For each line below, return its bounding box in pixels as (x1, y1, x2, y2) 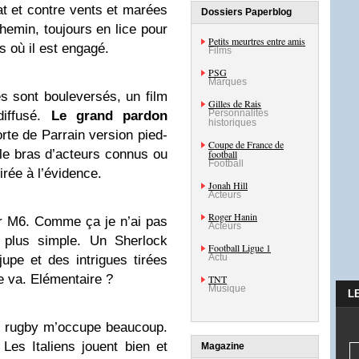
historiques (208, 117, 256, 128)
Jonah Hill (208, 179, 248, 192)
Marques (208, 76, 247, 87)
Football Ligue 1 (208, 241, 271, 254)
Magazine (201, 341, 244, 352)
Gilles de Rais (208, 97, 261, 110)
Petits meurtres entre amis (208, 34, 305, 47)
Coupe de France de (208, 138, 284, 151)
